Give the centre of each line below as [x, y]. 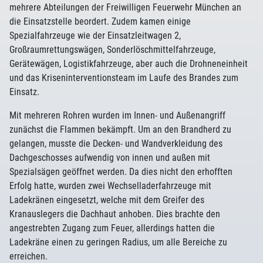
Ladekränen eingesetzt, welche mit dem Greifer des [107, 200]
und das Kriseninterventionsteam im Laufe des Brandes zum [124, 78]
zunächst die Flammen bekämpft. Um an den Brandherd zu [120, 129]
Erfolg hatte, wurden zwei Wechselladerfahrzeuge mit [110, 186]
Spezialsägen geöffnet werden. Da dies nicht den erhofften [121, 172]
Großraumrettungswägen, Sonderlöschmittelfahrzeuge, [112, 50]
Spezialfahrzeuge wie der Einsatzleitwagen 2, [95, 36]
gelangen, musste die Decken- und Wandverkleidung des [116, 144]
